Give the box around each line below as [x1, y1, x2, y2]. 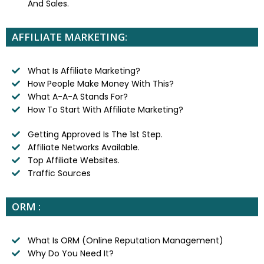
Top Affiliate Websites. [27, 154, 120, 166]
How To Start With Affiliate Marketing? [27, 103, 183, 115]
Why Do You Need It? [27, 247, 114, 259]
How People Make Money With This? [27, 77, 174, 90]
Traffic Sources [27, 167, 91, 179]
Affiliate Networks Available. [27, 141, 140, 153]
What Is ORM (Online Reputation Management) [27, 234, 223, 246]
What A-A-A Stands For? [27, 90, 128, 103]
